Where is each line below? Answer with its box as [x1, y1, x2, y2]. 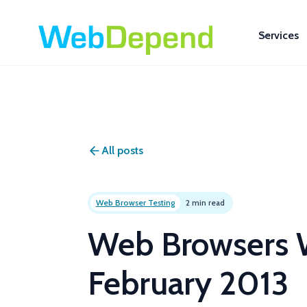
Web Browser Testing [95, 197, 175, 208]
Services [258, 29, 299, 42]
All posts [101, 144, 143, 157]
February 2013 [87, 263, 288, 303]
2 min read [185, 197, 225, 208]
